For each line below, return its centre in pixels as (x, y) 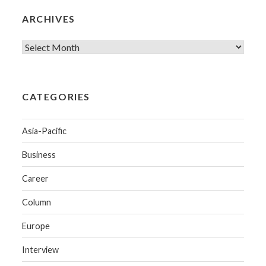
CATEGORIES (56, 97)
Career (36, 179)
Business (39, 155)
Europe (36, 226)
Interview (41, 250)
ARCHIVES (49, 18)
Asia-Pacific (45, 131)
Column (37, 202)
